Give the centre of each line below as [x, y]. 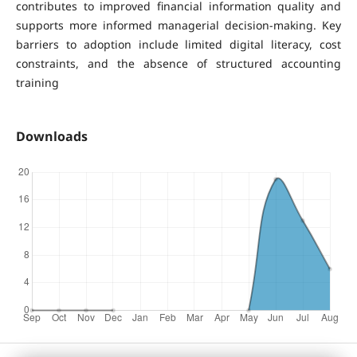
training [37, 82]
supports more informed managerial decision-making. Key [178, 25]
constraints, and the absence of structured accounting [178, 63]
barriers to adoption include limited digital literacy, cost [178, 44]
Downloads [51, 136]
